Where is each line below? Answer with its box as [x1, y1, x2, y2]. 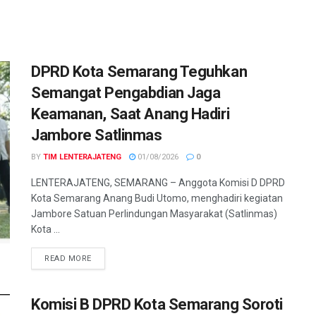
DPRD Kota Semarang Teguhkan [31, 63, 248, 81]
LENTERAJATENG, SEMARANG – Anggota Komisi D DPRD [31, 177, 285, 189]
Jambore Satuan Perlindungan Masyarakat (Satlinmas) [31, 208, 277, 220]
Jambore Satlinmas [31, 126, 162, 145]
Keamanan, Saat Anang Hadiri [31, 105, 230, 123]
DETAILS [90, 253, 125, 263]
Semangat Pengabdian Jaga [31, 84, 221, 102]
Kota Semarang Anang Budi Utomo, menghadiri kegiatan [31, 193, 283, 205]
